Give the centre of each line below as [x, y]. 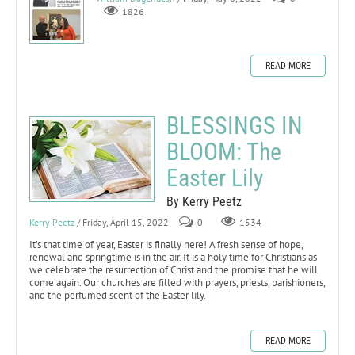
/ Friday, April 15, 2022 [123, 222]
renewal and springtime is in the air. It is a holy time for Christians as [173, 257]
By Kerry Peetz [204, 201]
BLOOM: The [224, 151]
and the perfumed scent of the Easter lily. [118, 295]
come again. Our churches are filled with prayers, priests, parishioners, [177, 282]
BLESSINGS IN [235, 125]
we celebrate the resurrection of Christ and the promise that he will [174, 269]
